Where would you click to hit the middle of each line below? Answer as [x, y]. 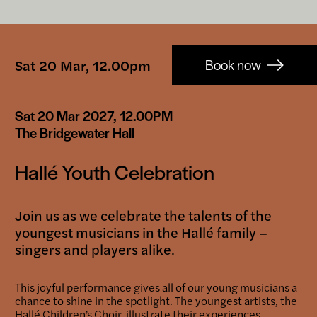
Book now [233, 65]
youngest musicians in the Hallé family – [141, 232]
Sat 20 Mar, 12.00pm [83, 65]
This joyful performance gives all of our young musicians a [156, 287]
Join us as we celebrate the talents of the [143, 215]
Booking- [51, 56]
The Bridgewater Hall [75, 133]
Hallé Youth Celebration [115, 171]
